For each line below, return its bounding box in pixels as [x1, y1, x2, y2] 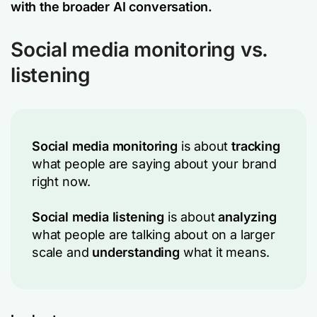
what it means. [179, 244, 270, 260]
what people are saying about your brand [32, 156, 277, 171]
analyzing [218, 209, 277, 224]
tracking [231, 138, 280, 154]
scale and [32, 244, 93, 260]
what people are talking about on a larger [32, 226, 275, 242]
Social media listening [32, 209, 168, 224]
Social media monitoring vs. [11, 37, 268, 62]
